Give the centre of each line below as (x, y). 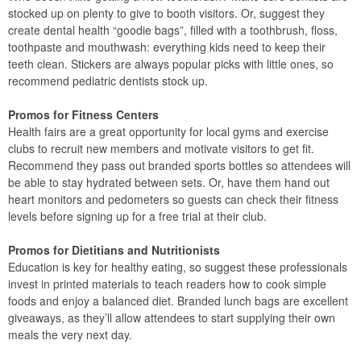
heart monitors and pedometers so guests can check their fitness (173, 199)
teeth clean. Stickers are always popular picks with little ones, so (171, 63)
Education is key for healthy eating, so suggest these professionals (178, 266)
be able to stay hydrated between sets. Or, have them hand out (169, 182)
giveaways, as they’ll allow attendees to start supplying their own (172, 317)
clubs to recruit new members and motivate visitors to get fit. (161, 148)
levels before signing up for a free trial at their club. (137, 216)
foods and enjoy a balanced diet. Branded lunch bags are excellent (178, 300)
